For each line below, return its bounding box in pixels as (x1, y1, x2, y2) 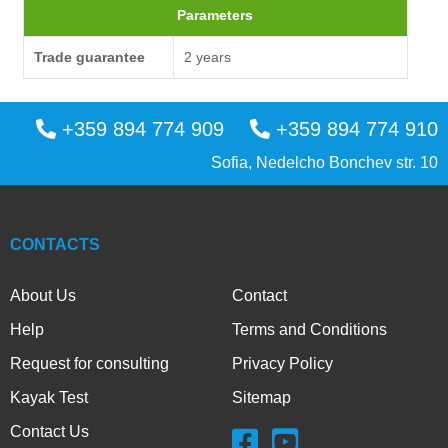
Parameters (177, 7, 254, 24)
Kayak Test (10, 388, 88, 406)
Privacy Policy (232, 354, 333, 372)
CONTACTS (10, 235, 100, 253)
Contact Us (10, 422, 89, 440)
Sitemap (232, 388, 291, 406)
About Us (10, 286, 76, 304)
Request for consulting (10, 354, 169, 372)
